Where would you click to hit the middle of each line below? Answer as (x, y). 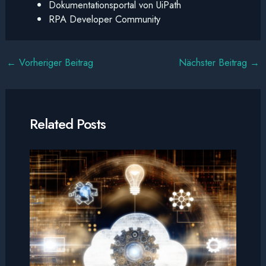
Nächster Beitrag (215, 62)
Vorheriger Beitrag (54, 62)
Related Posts (67, 124)
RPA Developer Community (105, 19)
